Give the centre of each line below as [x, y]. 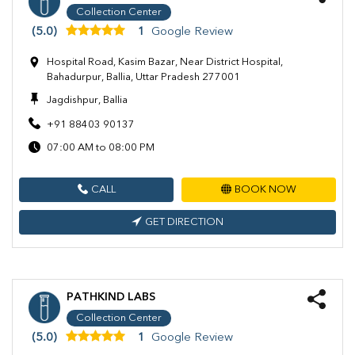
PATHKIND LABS [111, 297]
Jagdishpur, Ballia [87, 100]
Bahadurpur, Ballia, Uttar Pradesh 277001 [143, 77]
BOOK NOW [265, 189]
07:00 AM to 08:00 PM [101, 147]
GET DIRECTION [184, 222]
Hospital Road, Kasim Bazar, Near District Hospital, [165, 62]
